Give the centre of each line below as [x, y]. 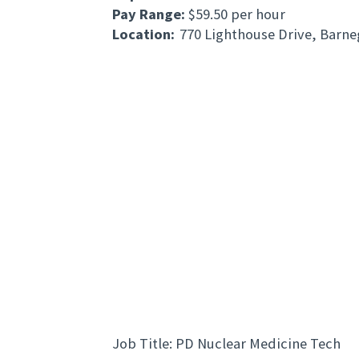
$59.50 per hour [237, 14]
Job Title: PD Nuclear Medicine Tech [226, 344]
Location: [143, 34]
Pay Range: [150, 14]
